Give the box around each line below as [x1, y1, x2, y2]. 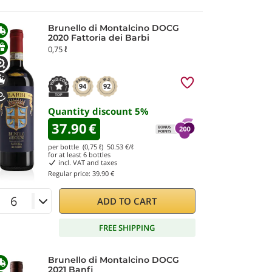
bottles [87, 150, 110, 159]
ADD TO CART [97, 195, 157, 207]
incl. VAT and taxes [56, 158, 117, 167]
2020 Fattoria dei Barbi [48, 32, 149, 43]
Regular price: [48, 169, 92, 178]
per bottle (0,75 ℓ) [48, 142, 107, 151]
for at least [48, 150, 83, 159]
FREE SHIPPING [99, 222, 155, 233]
